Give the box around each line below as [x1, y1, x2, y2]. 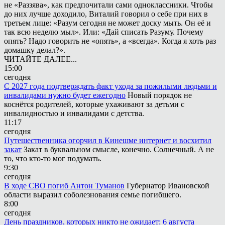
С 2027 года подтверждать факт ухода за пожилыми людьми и [4, 81, 217, 90]
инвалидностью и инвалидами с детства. [4, 108, 144, 118]
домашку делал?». [4, 45, 65, 54]
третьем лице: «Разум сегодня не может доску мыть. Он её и [4, 18, 211, 27]
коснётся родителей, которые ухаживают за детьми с [4, 99, 184, 108]
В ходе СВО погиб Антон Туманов [4, 181, 125, 190]
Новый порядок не [128, 90, 192, 99]
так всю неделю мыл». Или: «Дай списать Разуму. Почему [4, 27, 203, 36]
